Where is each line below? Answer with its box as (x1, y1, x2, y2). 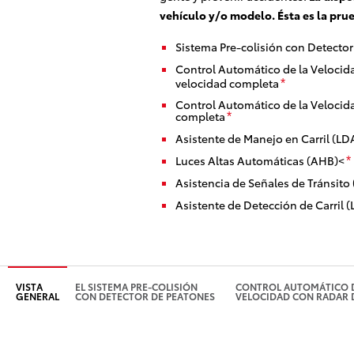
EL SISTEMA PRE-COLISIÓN (75, 280, 198, 294)
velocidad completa (175, 75, 279, 92)
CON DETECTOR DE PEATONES (75, 289, 215, 303)
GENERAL (16, 289, 59, 303)
